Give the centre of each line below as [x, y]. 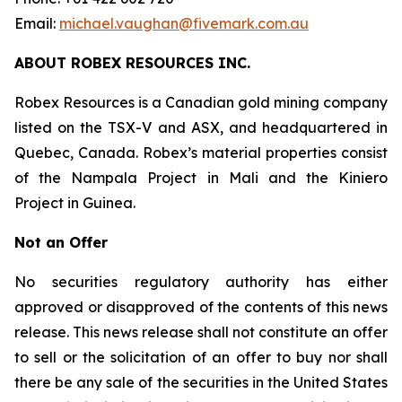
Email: [37, 24]
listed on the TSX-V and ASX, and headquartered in [201, 128]
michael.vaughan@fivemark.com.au [184, 24]
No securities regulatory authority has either [201, 282]
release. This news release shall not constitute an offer [201, 332]
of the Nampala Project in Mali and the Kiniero [201, 178]
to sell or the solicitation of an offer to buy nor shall [201, 358]
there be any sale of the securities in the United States [201, 383]
